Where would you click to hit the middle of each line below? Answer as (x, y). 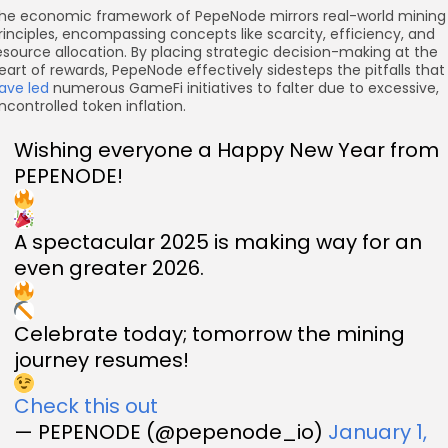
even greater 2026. (109, 267)
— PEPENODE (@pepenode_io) (171, 431)
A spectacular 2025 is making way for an (218, 241)
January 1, (377, 431)
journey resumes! (101, 359)
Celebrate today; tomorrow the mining (209, 333)
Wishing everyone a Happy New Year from (226, 149)
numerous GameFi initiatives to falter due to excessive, (244, 87)
